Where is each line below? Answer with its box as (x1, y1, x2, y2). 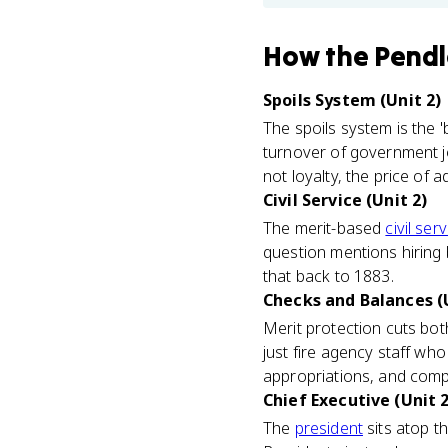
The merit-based (263, 217, 386, 239)
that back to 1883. (263, 265, 394, 287)
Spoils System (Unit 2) (263, 89, 442, 111)
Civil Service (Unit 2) (263, 189, 428, 211)
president (294, 417, 363, 439)
